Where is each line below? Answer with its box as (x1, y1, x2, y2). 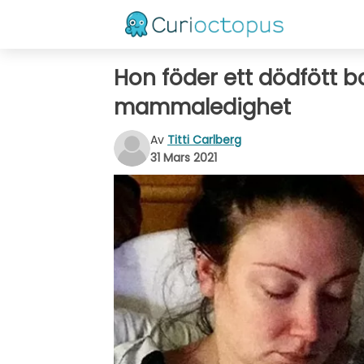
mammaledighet (114, 93, 291, 122)
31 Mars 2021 (150, 149, 217, 166)
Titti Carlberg (167, 131, 241, 148)
